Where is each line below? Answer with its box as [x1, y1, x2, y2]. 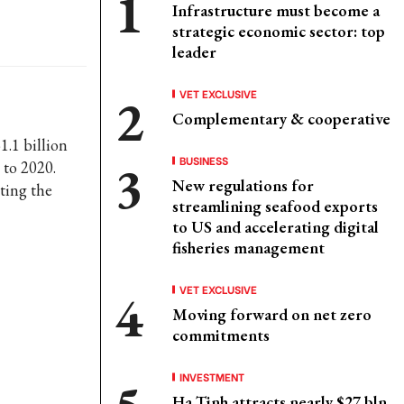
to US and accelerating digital [172, 216, 379, 237]
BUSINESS [179, 152, 228, 168]
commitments [172, 325, 270, 345]
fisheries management [172, 237, 325, 258]
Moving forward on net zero [172, 304, 372, 325]
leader [172, 41, 216, 62]
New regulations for [172, 175, 314, 196]
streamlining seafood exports [172, 196, 378, 216]
